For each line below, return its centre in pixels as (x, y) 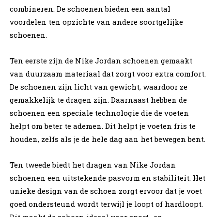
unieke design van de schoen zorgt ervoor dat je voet (106, 191)
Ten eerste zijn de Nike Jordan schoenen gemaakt (101, 60)
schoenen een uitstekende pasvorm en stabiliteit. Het (108, 178)
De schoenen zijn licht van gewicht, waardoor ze (99, 86)
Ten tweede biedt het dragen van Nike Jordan (93, 164)
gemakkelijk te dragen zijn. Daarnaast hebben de (98, 100)
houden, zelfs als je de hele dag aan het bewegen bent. (108, 139)
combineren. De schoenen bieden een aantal (90, 8)
